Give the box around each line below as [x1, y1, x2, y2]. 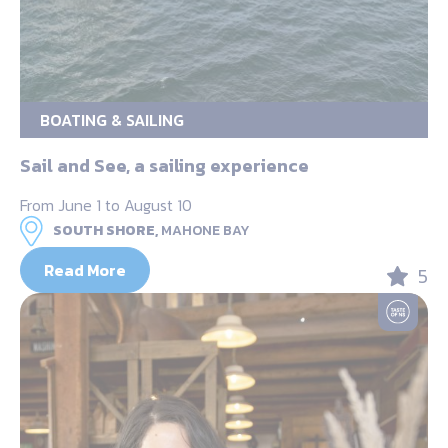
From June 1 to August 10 [20, 192, 192, 217]
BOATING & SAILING [40, 107, 184, 132]
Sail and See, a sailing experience [20, 151, 309, 179]
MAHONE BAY [161, 219, 250, 241]
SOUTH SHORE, [53, 219, 158, 241]
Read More [44, 257, 126, 282]
